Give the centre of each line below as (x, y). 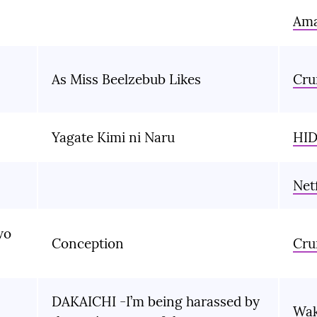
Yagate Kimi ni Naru (113, 138)
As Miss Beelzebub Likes (126, 80)
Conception (88, 244)
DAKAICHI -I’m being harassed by (156, 302)
